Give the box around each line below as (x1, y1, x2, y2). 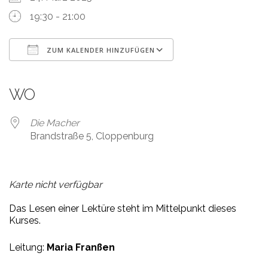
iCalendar (89, 66, 130, 78)
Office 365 (118, 66, 163, 78)
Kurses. (9, 215, 41, 227)
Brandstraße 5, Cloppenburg (30, 130, 154, 142)
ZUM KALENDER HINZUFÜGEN (44, 45, 155, 55)
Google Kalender (59, 66, 134, 78)
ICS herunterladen (30, 66, 108, 78)
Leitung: (9, 242, 47, 254)
